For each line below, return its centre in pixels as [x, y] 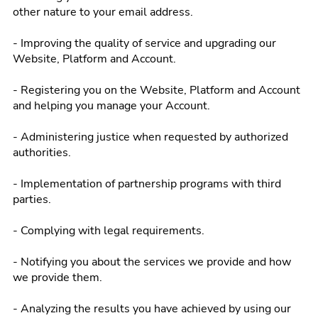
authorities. [42, 153]
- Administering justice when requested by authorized [150, 137]
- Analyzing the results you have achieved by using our [152, 309]
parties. [32, 199]
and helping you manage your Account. [111, 106]
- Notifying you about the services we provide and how [152, 262]
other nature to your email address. [103, 12]
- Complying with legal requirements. [109, 231]
